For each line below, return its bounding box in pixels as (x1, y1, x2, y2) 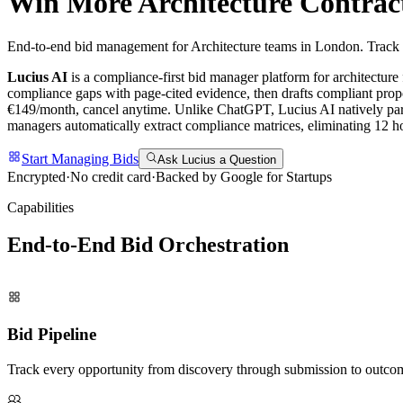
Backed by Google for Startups (156, 168, 332, 184)
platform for (258, 69, 333, 85)
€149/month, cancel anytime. (7, 102, 171, 118)
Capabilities (7, 199, 74, 215)
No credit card (70, 168, 151, 184)
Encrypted (7, 168, 66, 184)
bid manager (188, 69, 258, 85)
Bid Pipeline (7, 325, 96, 345)
